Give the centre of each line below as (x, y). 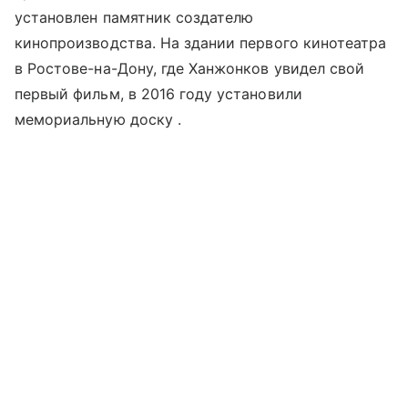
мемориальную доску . (98, 120)
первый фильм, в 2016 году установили (158, 94)
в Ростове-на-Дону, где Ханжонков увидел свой (190, 69)
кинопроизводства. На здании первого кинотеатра (201, 43)
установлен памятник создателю (134, 18)
